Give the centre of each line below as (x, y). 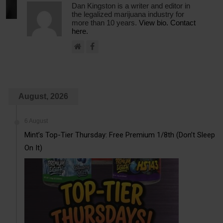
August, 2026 (44, 96)
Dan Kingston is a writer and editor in (131, 5)
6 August (36, 121)
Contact (183, 22)
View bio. (153, 22)
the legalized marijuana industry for (128, 14)
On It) (34, 148)
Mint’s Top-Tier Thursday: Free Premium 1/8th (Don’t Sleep (120, 135)
